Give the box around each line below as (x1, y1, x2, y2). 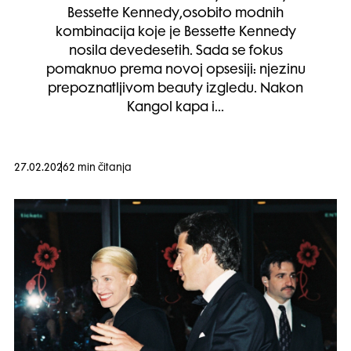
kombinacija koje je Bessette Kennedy (55, 27, 296, 39)
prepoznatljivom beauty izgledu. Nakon (48, 83, 303, 96)
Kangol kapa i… (127, 102, 224, 114)
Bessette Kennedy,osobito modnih (67, 8, 284, 20)
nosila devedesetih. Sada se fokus (68, 45, 283, 58)
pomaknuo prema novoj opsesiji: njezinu (45, 64, 306, 77)
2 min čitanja (69, 164, 132, 173)
